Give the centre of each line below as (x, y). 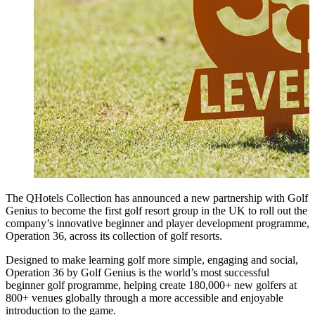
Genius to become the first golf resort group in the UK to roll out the (156, 210)
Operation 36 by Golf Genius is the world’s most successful (137, 272)
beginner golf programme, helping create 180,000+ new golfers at (151, 285)
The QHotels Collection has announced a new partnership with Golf (157, 198)
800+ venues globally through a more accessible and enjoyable (144, 297)
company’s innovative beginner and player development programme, (157, 223)
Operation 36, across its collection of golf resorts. (114, 236)
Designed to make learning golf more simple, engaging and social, (152, 259)
